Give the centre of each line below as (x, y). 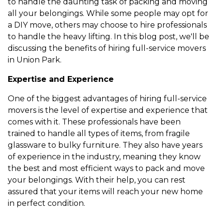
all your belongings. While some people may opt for (108, 13)
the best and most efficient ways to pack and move (106, 168)
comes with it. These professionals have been (94, 122)
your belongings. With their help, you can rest (97, 180)
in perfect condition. (46, 203)
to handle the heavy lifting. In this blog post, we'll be (108, 37)
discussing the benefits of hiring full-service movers (107, 48)
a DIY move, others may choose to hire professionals (107, 25)
